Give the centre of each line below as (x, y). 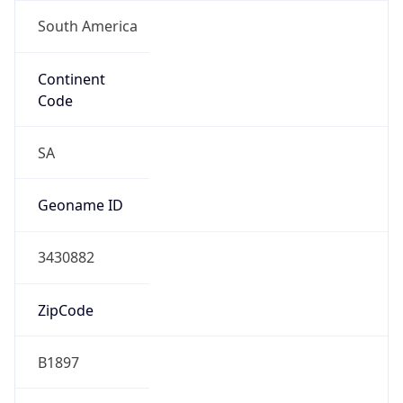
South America (87, 27)
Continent (71, 79)
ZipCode (65, 310)
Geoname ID (80, 206)
